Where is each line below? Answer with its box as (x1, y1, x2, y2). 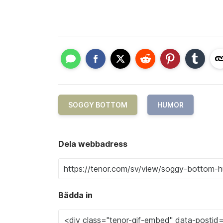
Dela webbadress (58, 139, 127, 149)
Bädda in (58, 190, 93, 201)
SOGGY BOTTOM (68, 101, 127, 110)
